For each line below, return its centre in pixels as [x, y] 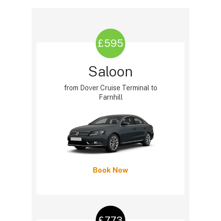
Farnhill [110, 97]
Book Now [110, 170]
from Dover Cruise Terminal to [110, 88]
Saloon [110, 72]
